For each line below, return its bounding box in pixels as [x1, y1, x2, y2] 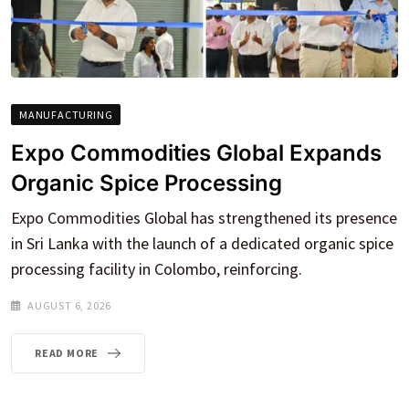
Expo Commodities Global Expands [11, 140, 382, 167]
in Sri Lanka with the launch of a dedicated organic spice [11, 233, 393, 255]
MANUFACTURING [19, 108, 113, 122]
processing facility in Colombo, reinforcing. [11, 258, 302, 280]
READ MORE [35, 346, 100, 361]
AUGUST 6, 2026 [27, 299, 112, 313]
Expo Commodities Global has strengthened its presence [11, 207, 397, 229]
